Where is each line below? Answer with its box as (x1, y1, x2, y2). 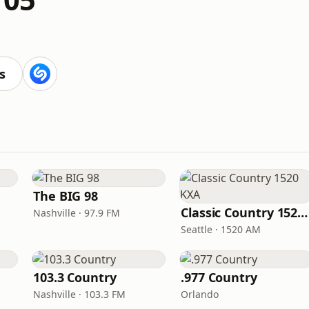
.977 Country (181, 269, 257, 286)
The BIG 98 (33, 188, 99, 204)
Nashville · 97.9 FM (33, 206, 120, 219)
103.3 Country (33, 269, 117, 286)
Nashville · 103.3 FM (33, 288, 126, 301)
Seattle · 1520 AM (181, 223, 261, 236)
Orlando (181, 288, 219, 301)
